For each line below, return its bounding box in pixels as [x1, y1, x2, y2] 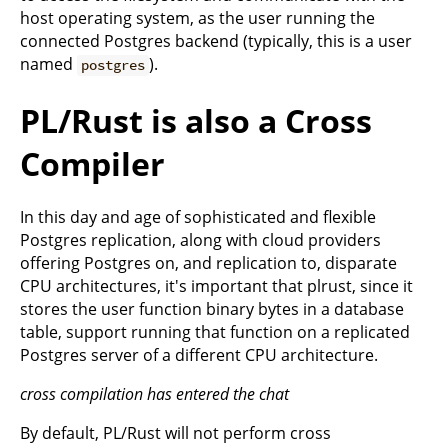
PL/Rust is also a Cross [20, 98, 372, 142]
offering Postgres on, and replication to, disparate [20, 252, 397, 275]
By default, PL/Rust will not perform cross [20, 422, 331, 445]
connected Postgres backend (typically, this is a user [20, 30, 412, 53]
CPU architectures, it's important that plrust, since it [20, 275, 413, 298]
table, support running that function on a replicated [20, 321, 410, 344]
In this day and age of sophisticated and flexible [20, 206, 376, 229]
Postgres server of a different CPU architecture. [20, 344, 378, 367]
